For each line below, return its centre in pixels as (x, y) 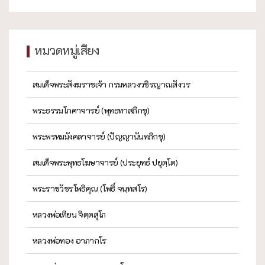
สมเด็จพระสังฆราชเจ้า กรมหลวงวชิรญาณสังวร (111, 84)
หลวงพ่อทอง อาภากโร (70, 240)
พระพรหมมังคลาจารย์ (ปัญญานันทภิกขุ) (99, 136)
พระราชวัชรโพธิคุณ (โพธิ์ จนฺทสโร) (90, 188)
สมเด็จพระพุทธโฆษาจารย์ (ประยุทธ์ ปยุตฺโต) (105, 162)
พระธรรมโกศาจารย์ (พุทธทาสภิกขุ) (91, 110)
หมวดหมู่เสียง (67, 50)
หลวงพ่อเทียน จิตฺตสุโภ (69, 214)
